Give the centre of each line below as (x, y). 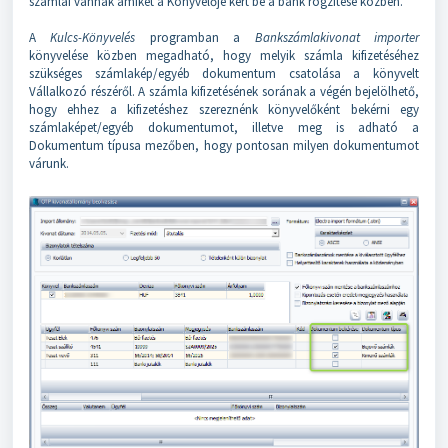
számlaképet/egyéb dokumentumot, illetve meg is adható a (224, 127)
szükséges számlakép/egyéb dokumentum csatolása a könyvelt (224, 73)
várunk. (49, 163)
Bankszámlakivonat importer (337, 37)
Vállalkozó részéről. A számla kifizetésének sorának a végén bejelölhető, (224, 91)
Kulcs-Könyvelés (93, 37)
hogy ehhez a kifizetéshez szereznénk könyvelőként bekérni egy (224, 109)
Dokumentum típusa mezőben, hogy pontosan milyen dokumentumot (224, 145)
